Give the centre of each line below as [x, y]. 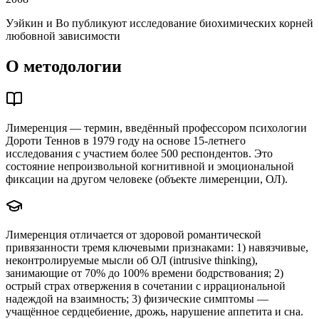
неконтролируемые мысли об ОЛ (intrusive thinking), [132, 261]
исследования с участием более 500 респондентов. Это [139, 154]
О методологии [64, 67]
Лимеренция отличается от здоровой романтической [134, 235]
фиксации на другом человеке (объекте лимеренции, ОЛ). [147, 179]
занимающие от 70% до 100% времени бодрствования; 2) [145, 273]
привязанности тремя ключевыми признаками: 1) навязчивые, [157, 248]
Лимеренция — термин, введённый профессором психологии [156, 128]
